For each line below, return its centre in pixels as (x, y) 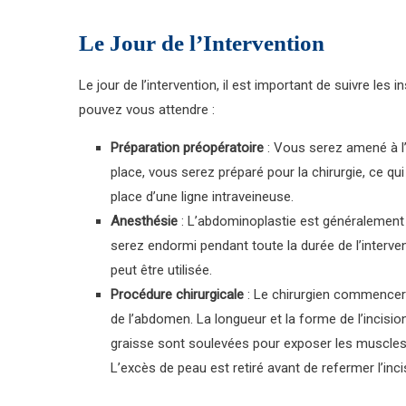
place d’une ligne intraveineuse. (202, 197)
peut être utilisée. (161, 270)
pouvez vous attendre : (147, 110)
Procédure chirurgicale (177, 295)
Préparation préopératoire (187, 148)
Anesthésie (144, 221)
